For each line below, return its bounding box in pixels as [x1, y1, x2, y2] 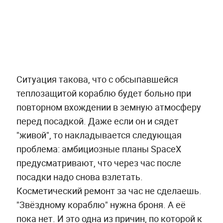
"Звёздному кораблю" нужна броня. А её [16, 198, 186, 211]
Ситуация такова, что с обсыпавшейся [16, 73, 178, 85]
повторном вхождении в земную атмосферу [16, 101, 201, 113]
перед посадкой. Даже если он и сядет [16, 114, 179, 127]
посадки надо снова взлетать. [16, 170, 143, 183]
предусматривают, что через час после [16, 156, 181, 169]
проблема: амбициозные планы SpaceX [16, 142, 181, 155]
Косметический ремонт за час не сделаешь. [16, 184, 202, 197]
